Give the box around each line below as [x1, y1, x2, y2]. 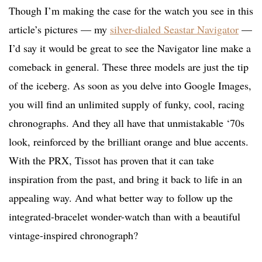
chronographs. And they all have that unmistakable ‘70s [9, 116, 244, 130]
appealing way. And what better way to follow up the [9, 191, 233, 205]
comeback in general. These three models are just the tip [9, 60, 249, 74]
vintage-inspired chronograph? [9, 228, 138, 243]
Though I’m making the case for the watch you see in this [9, 4, 253, 18]
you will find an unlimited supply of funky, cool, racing [9, 97, 244, 112]
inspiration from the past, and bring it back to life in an [9, 172, 242, 187]
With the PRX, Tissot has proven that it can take [9, 153, 214, 168]
